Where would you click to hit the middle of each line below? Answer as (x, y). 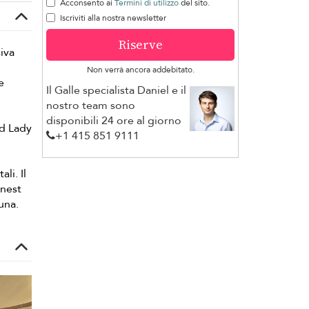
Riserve (140, 44)
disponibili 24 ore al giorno (114, 120)
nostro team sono (91, 105)
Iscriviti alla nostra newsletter (113, 18)
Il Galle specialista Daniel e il (116, 90)
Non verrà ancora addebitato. (140, 69)
